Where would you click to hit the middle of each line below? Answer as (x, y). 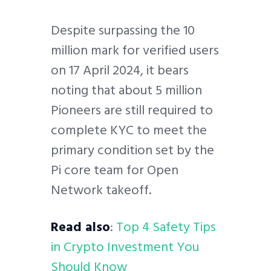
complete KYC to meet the (129, 130)
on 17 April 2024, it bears (120, 70)
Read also (80, 227)
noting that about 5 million (126, 90)
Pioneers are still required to (132, 110)
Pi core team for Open (115, 170)
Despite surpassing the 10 (123, 30)
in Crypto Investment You (125, 247)
